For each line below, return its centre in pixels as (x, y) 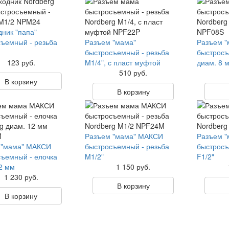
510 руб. (133, 73)
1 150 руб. (133, 167)
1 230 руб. (21, 177)
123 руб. (21, 62)
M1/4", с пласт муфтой (122, 62)
